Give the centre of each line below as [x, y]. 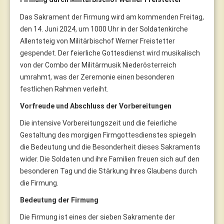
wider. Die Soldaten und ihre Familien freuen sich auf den [110, 159]
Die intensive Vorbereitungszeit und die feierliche [98, 123]
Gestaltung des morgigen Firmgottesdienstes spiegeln [108, 135]
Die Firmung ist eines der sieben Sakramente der [97, 217]
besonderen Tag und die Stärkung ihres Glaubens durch [108, 171]
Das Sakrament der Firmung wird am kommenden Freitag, [112, 17]
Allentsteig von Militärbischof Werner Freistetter [97, 41]
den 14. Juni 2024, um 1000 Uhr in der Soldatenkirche [104, 29]
